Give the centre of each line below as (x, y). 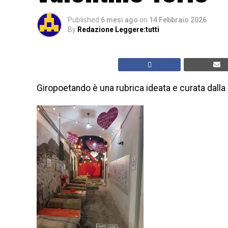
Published (83, 20)
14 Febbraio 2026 (178, 20)
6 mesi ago (119, 20)
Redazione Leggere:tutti (118, 30)
